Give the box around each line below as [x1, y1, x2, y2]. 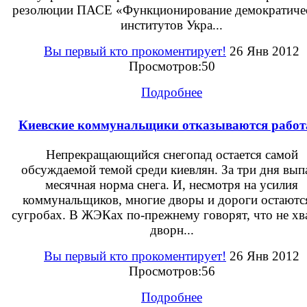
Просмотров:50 [128, 59, 215, 74]
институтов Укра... [121, 18, 223, 33]
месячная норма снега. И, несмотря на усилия [45, 177, 298, 192]
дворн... [149, 222, 194, 237]
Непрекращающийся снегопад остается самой [45, 147, 298, 162]
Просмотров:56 [128, 263, 215, 278]
